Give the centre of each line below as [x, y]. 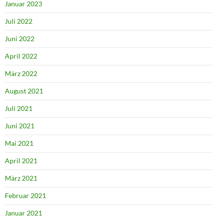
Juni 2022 [20, 39]
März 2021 [21, 178]
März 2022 [21, 74]
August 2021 [24, 91]
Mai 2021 [19, 143]
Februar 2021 [25, 196]
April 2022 [21, 56]
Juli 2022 [19, 21]
